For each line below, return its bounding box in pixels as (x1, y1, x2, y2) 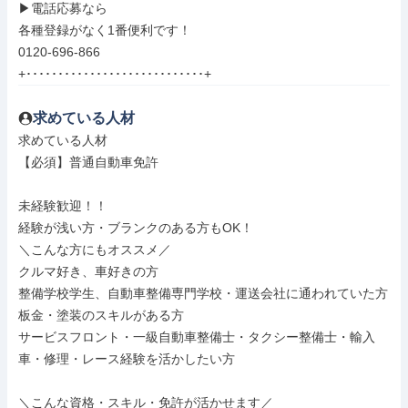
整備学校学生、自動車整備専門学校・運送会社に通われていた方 (18, 286, 388, 301)
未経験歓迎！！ (18, 199, 107, 213)
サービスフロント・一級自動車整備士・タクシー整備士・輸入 (18, 330, 375, 344)
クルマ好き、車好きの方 (18, 264, 158, 279)
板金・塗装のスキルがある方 (18, 308, 184, 322)
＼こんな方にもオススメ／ (18, 242, 171, 257)
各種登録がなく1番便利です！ (18, 23, 191, 37)
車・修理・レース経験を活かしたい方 (18, 352, 235, 366)
